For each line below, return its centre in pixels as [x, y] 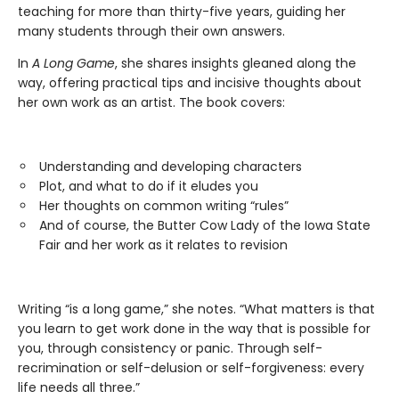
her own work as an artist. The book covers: [151, 103]
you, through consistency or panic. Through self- [170, 349]
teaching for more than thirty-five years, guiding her [182, 12]
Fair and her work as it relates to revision [163, 245]
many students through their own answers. [151, 32]
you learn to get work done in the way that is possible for [194, 329]
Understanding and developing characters [171, 167]
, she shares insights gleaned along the [236, 64]
